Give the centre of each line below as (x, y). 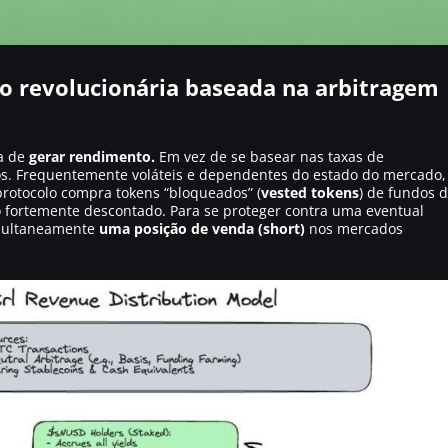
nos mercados (354, 228)
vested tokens (310, 192)
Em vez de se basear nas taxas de (269, 156)
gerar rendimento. (92, 156)
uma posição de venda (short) (202, 228)
